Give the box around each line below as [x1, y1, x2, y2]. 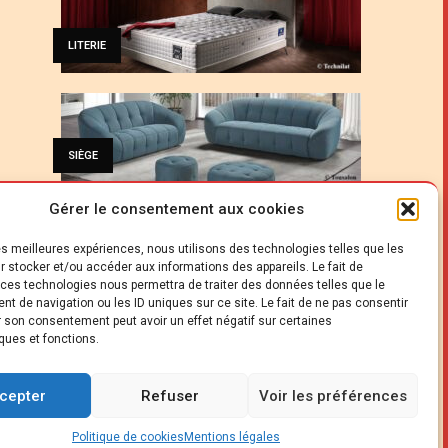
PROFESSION [68, 368, 135, 382]
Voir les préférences [259, 386, 407, 405]
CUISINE [68, 258, 109, 272]
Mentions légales [184, 430, 280, 444]
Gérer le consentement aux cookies [48, 200, 304, 218]
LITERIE [68, 38, 106, 52]
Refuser [140, 386, 199, 405]
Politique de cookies [72, 430, 184, 444]
